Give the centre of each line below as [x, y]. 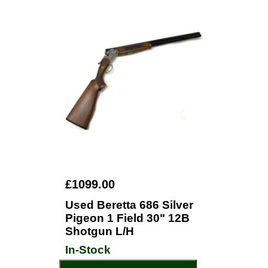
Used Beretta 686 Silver [129, 205]
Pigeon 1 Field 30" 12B [127, 218]
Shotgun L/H [100, 231]
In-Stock [88, 250]
